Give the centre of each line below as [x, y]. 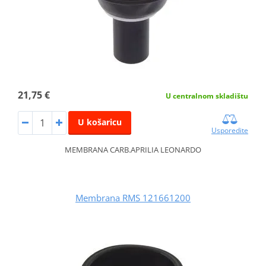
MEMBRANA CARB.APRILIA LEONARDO [133, 149]
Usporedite [230, 130]
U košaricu [99, 122]
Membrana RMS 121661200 [133, 197]
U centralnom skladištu [207, 96]
